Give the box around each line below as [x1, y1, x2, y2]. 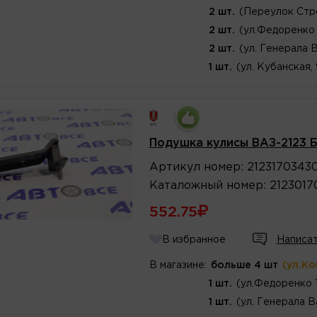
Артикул [149, 161, 200, 173]
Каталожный [149, 180, 223, 191]
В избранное [161, 235, 226, 244]
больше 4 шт [210, 260, 278, 270]
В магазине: [149, 260, 207, 270]
